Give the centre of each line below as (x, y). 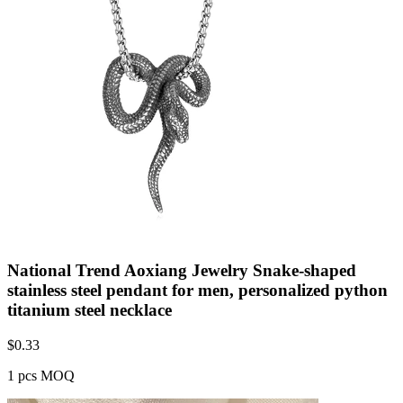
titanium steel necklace (90, 309)
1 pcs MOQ (41, 375)
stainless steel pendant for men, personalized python (197, 290)
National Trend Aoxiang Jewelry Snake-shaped (182, 270)
